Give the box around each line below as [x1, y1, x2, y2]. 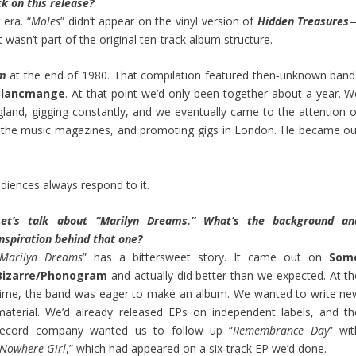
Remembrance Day [233, 323, 329, 339]
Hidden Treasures [257, 13, 350, 29]
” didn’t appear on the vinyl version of [60, 13, 257, 29]
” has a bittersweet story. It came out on [83, 250, 323, 265]
